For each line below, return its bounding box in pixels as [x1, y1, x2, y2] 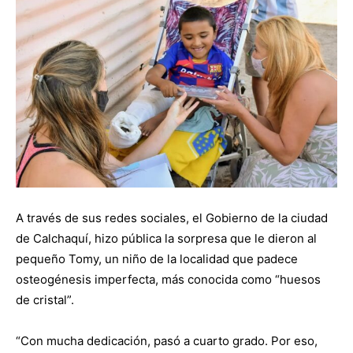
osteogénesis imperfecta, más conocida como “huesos [16, 271, 321, 287]
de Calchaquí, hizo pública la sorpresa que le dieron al [16, 230, 317, 246]
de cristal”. [16, 292, 74, 307]
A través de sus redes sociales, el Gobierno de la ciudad [16, 210, 328, 225]
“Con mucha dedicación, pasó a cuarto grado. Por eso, [16, 333, 318, 348]
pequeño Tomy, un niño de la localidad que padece [16, 251, 298, 266]
